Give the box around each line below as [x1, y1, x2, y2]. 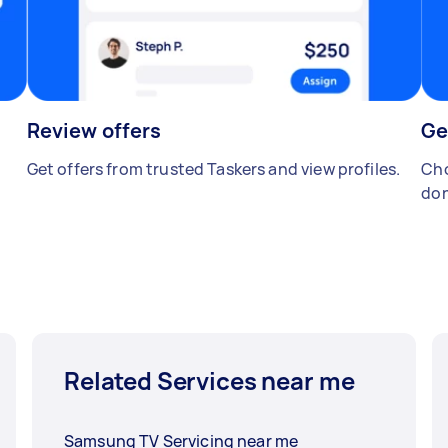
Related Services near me [64, 364, 355, 398]
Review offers [26, 117, 162, 145]
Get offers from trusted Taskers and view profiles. [26, 158, 401, 181]
